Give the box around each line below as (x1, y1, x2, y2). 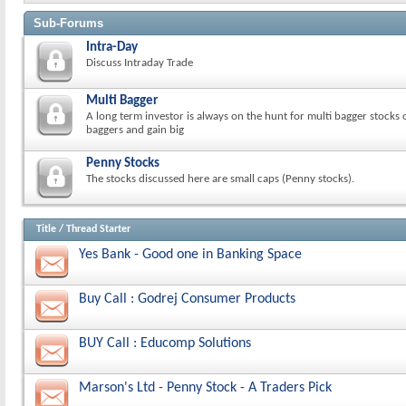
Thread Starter (66, 224, 130, 235)
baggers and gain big (86, 124, 184, 136)
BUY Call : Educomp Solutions (79, 336, 251, 351)
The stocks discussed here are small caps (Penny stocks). (86, 173, 354, 185)
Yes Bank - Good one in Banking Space (79, 247, 302, 262)
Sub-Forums (34, 16, 103, 30)
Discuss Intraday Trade (86, 57, 193, 69)
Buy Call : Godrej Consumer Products (79, 292, 295, 306)
